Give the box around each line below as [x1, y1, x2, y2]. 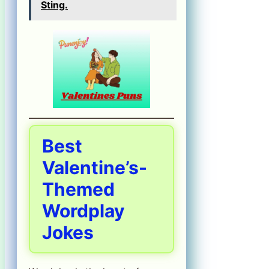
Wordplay [42, 200, 125, 222]
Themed [42, 178, 115, 200]
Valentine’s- [42, 157, 147, 178]
